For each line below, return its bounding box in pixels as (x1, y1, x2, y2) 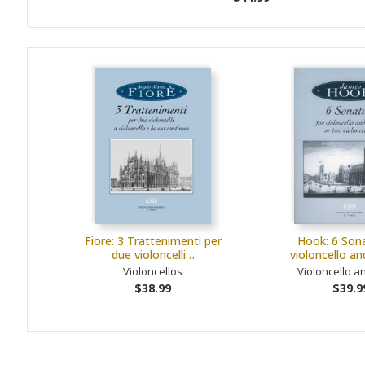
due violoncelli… (111, 246, 195, 262)
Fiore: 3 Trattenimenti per (84, 232, 222, 248)
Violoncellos (123, 263, 182, 279)
